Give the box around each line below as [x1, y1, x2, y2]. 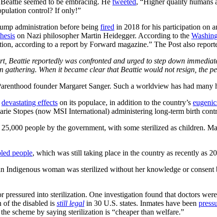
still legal [57, 199, 84, 207]
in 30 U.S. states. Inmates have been [84, 199, 199, 207]
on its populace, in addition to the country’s [58, 98, 193, 107]
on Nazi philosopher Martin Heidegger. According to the [15, 31, 191, 40]
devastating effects [1, 98, 58, 107]
